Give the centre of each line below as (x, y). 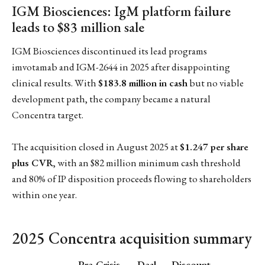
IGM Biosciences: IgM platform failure (121, 11)
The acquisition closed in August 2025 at (96, 147)
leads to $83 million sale (78, 27)
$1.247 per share (214, 147)
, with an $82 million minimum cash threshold (147, 163)
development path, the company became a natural (111, 98)
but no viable (216, 83)
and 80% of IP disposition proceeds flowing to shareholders (132, 179)
